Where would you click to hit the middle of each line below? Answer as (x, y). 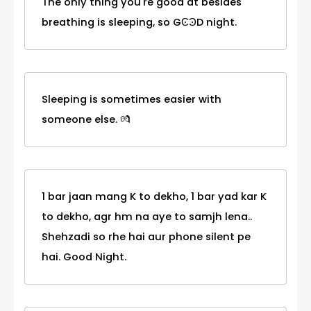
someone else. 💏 (86, 120)
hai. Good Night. (84, 257)
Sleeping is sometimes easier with (132, 100)
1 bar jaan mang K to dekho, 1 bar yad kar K (154, 197)
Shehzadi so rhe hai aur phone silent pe (146, 237)
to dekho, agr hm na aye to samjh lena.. (147, 217)
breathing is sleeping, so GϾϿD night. (139, 23)
